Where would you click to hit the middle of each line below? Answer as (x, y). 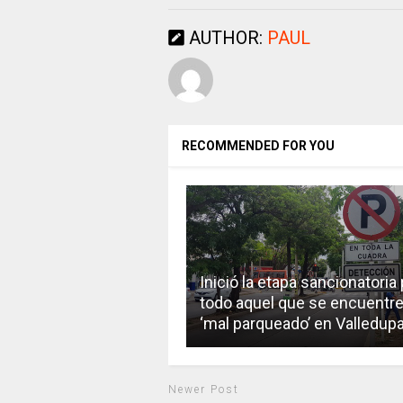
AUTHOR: (225, 38)
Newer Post (203, 390)
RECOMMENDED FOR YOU (258, 146)
